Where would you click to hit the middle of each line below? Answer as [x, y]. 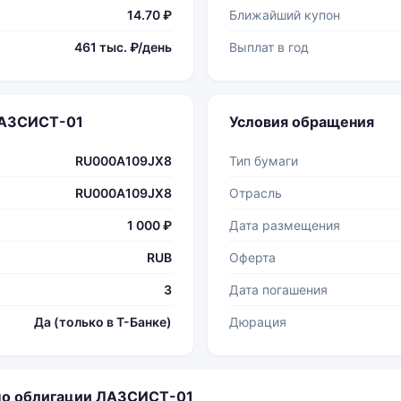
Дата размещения [285, 225]
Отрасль [256, 193]
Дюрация [258, 322]
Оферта [252, 257]
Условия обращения [302, 122]
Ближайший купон [285, 15]
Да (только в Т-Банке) [103, 322]
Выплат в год [269, 47]
